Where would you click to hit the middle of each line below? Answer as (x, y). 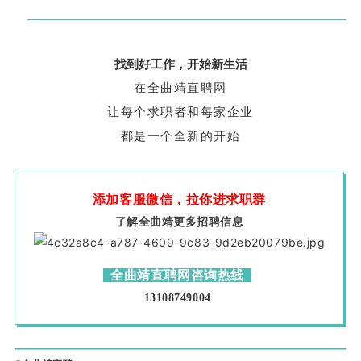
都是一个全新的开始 (180, 137)
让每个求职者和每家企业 (180, 112)
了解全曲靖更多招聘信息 (179, 222)
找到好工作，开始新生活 (180, 65)
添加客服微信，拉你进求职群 (179, 200)
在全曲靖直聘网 (180, 88)
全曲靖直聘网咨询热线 (177, 276)
